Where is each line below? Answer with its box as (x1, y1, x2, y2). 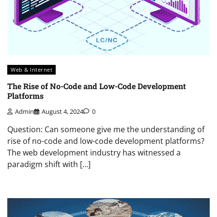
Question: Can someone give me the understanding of (7, 124, 204, 135)
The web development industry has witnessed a (7, 147, 181, 158)
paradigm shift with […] (7, 158, 91, 170)
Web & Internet (11, 66, 52, 74)
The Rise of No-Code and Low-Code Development (7, 80, 186, 91)
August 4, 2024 (42, 107, 83, 116)
